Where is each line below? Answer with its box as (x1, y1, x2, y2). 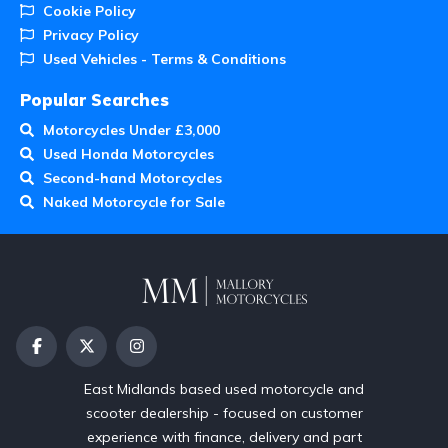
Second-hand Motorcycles (42, 168, 222, 187)
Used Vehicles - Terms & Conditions (42, 49, 286, 68)
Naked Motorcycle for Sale (42, 192, 225, 211)
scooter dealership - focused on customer (85, 403, 363, 422)
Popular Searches (20, 89, 169, 110)
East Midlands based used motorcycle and (84, 379, 364, 398)
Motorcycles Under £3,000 (42, 120, 220, 139)
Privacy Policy (42, 25, 139, 44)
